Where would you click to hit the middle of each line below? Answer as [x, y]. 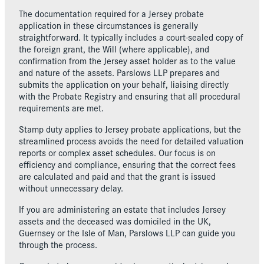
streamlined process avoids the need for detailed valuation [131, 140]
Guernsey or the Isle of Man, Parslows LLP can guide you [127, 232]
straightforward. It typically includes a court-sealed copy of [131, 37]
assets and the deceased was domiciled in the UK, [115, 220]
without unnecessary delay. [71, 187]
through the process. [58, 244]
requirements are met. [61, 107]
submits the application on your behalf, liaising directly [124, 84]
